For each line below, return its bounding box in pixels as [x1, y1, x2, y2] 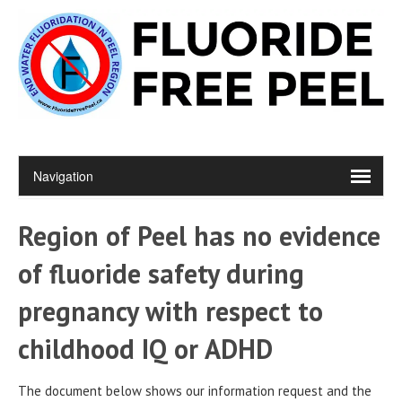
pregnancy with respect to [18, 293, 323, 328]
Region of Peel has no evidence [18, 217, 380, 253]
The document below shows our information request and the [18, 381, 371, 399]
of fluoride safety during [18, 255, 304, 291]
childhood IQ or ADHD [18, 330, 273, 366]
